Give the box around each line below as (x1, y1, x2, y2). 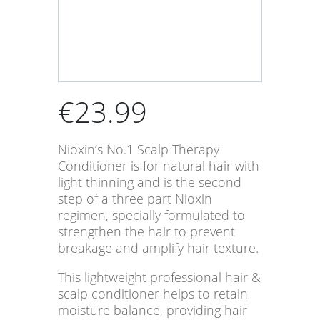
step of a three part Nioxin (57, 190, 212, 208)
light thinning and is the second (57, 174, 241, 191)
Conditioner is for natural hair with (57, 157, 259, 175)
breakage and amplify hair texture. (57, 239, 259, 257)
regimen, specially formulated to (57, 206, 245, 224)
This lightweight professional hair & (57, 269, 261, 286)
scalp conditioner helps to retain (57, 285, 248, 303)
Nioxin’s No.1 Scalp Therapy (57, 141, 219, 159)
